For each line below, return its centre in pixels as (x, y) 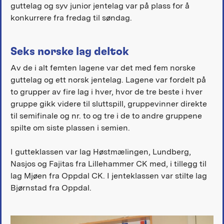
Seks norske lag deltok (69, 52)
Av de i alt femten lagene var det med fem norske (103, 67)
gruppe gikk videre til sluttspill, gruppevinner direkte (108, 103)
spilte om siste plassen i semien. (70, 127)
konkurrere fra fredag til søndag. (71, 18)
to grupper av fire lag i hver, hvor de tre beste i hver (106, 91)
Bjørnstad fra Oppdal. (51, 187)
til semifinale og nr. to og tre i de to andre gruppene (106, 115)
